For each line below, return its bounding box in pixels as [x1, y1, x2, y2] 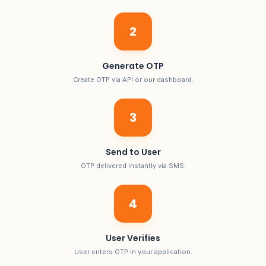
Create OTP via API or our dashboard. [72, 75, 194, 84]
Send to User [105, 146, 161, 158]
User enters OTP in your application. [74, 248, 192, 256]
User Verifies [106, 232, 160, 244]
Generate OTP [102, 60, 164, 72]
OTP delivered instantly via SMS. [80, 161, 186, 170]
